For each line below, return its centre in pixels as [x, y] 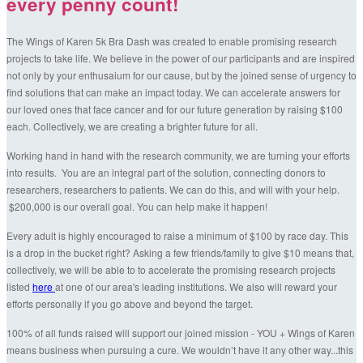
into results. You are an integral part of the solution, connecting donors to [166, 173]
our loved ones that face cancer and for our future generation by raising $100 [175, 109]
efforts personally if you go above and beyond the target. [132, 304]
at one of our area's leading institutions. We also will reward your [196, 287]
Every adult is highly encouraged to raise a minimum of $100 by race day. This [177, 236]
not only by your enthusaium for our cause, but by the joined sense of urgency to [181, 75]
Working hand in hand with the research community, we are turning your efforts [178, 156]
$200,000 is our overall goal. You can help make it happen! [137, 207]
